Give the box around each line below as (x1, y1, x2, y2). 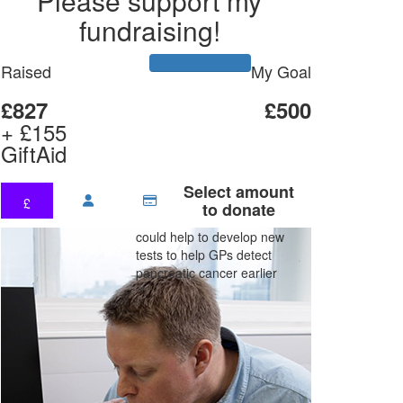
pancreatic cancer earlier (136, 264, 277, 282)
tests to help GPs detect (136, 246, 272, 264)
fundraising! (78, 11, 220, 49)
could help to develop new (136, 228, 284, 246)
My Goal (251, 59, 311, 83)
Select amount (184, 180, 295, 203)
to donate (202, 198, 276, 221)
